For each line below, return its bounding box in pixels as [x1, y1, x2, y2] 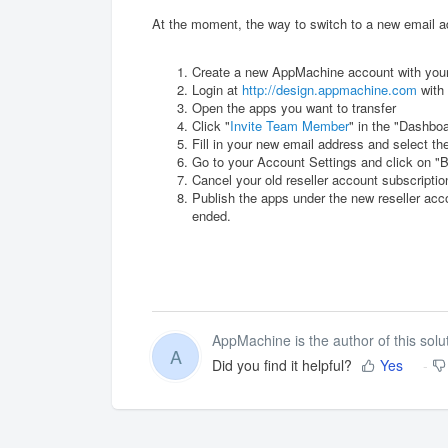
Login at [192, 79, 242, 99]
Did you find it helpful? [212, 355, 352, 376]
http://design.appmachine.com [242, 79, 417, 99]
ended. [192, 205, 235, 225]
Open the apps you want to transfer [192, 97, 396, 117]
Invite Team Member [230, 115, 349, 135]
